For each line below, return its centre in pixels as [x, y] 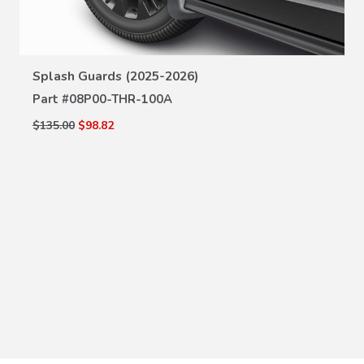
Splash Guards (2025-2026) [116, 76]
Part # [51, 99]
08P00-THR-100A [121, 99]
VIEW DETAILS [182, 63]
